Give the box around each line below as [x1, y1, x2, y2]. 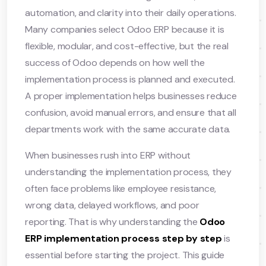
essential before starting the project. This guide [25, 248, 225, 261]
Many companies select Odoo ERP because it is [25, 23, 224, 36]
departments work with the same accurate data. [25, 122, 231, 135]
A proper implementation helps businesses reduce [25, 89, 237, 102]
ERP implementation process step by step [25, 232, 222, 245]
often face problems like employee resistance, [25, 182, 217, 195]
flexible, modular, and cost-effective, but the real [25, 39, 229, 52]
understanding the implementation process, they [25, 165, 232, 178]
